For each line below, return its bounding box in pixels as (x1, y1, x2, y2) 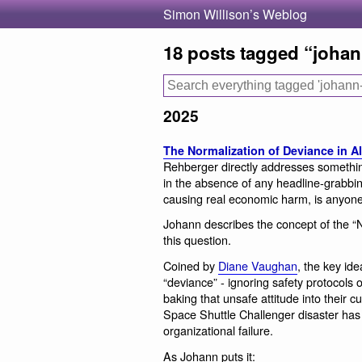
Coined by (163, 257, 218, 274)
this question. (163, 231, 231, 249)
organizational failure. (163, 322, 273, 339)
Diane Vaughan (218, 257, 297, 274)
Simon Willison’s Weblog (163, 5, 307, 23)
